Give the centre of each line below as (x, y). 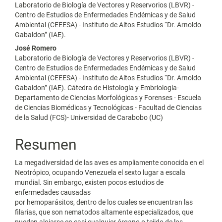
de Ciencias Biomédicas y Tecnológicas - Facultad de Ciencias (108, 107)
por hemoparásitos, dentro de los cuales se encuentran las (104, 202)
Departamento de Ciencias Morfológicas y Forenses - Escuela (108, 97)
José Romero (36, 48)
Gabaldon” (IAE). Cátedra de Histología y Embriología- (97, 87)
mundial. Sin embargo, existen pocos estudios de (89, 182)
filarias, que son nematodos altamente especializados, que (104, 212)
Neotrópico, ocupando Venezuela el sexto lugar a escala (100, 172)
